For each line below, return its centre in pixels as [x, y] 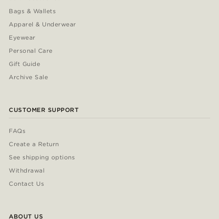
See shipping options [42, 157]
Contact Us [26, 184]
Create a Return [34, 144]
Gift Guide [25, 64]
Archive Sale [29, 77]
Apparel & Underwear [43, 24]
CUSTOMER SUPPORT [44, 110]
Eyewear [22, 38]
